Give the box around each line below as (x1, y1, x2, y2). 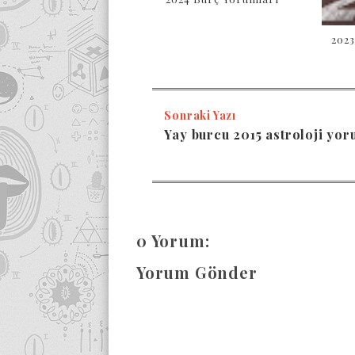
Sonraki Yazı (164, 108, 236, 124)
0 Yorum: (136, 230, 210, 252)
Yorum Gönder (136, 261, 258, 284)
